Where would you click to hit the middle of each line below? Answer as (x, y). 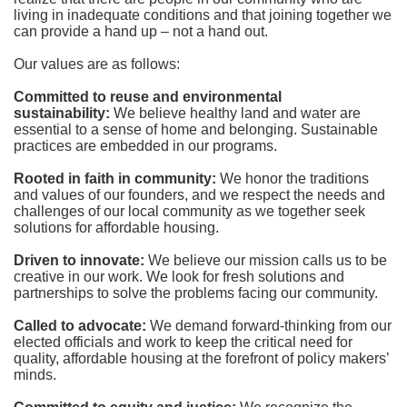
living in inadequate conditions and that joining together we (203, 15)
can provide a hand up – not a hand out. (143, 31)
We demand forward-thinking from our (271, 325)
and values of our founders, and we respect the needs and (199, 194)
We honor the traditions (294, 178)
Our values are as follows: (97, 64)
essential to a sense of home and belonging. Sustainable (196, 129)
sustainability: (62, 113)
